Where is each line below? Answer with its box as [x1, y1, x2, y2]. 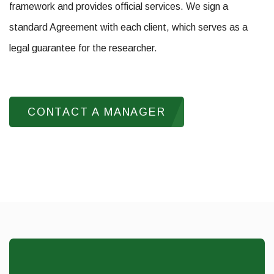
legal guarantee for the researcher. [9, 42, 157, 53]
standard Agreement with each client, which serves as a [9, 21, 248, 32]
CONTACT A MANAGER [28, 105, 166, 118]
